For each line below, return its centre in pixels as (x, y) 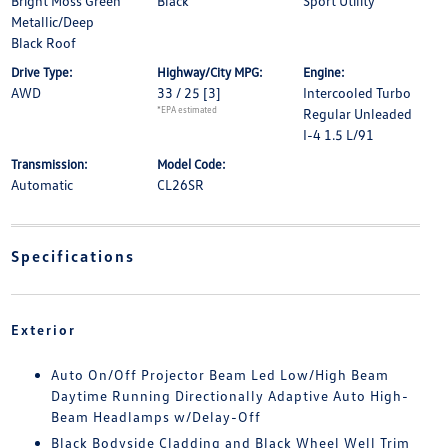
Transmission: (49, 164)
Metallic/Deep (52, 21)
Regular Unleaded (358, 113)
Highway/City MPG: (209, 72)
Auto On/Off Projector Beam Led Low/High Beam (219, 374)
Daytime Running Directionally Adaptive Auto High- (229, 395)
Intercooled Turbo (357, 92)
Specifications (72, 256)
